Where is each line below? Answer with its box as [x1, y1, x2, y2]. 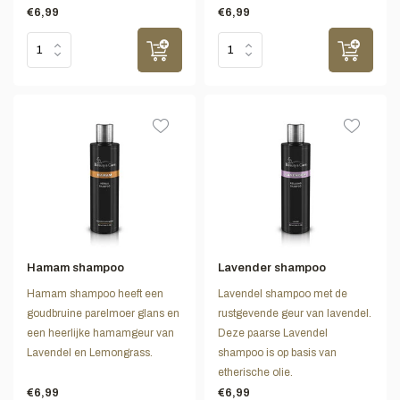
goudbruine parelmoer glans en [27, 306, 179, 320]
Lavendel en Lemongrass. [27, 346, 153, 359]
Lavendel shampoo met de [218, 287, 347, 300]
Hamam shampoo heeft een [27, 287, 163, 300]
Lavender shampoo [218, 261, 326, 274]
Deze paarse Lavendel [218, 326, 328, 339]
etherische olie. [218, 365, 293, 379]
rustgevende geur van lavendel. [218, 306, 371, 320]
